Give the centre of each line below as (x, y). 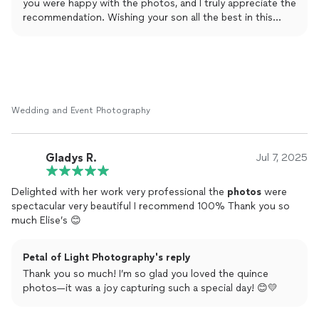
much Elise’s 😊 (46, 220)
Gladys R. (71, 157)
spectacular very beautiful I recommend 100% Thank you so (151, 206)
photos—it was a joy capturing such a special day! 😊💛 (150, 288)
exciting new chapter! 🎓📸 (86, 32)
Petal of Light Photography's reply (107, 257)
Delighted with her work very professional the (119, 192)
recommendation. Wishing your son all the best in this (148, 17)
